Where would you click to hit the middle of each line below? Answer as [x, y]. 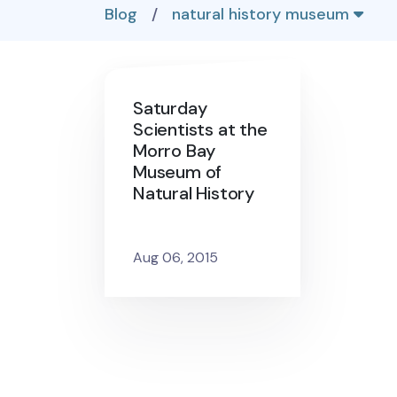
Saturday [170, 108]
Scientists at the [200, 129]
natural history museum [263, 14]
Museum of [178, 172]
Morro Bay [175, 151]
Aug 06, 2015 [175, 257]
